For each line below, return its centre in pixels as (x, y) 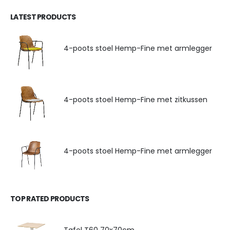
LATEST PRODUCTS (43, 17)
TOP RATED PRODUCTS (50, 198)
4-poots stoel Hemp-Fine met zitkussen (136, 100)
